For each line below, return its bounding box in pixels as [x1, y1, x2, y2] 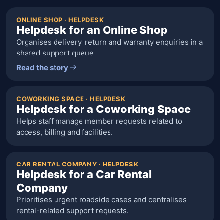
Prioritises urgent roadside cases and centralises [16, 195, 187, 204]
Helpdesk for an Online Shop [16, 24, 167, 36]
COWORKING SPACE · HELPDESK [16, 95, 126, 103]
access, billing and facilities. [16, 127, 113, 137]
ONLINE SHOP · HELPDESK [16, 16, 104, 24]
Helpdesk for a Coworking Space [16, 103, 191, 115]
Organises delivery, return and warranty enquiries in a [16, 37, 203, 47]
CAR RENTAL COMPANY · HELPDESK [16, 160, 138, 168]
